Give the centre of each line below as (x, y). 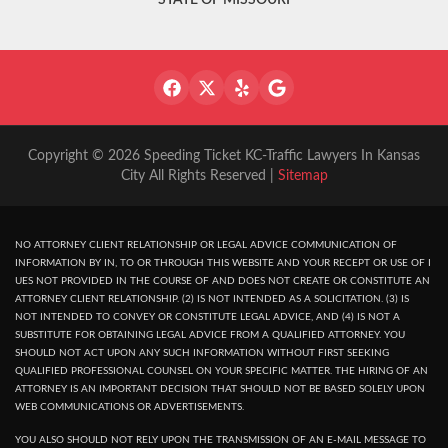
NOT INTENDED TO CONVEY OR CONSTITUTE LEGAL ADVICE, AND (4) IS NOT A (207, 317)
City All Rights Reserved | (199, 176)
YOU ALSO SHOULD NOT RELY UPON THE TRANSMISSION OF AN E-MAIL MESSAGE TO (220, 440)
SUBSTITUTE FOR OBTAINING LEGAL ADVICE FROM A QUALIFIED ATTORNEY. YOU (210, 335)
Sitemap (302, 176)
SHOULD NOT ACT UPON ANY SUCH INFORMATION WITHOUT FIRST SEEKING (202, 353)
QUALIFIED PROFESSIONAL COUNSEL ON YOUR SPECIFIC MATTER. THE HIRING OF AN (221, 371)
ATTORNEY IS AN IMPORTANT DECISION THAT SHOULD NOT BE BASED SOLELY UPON (220, 389)
